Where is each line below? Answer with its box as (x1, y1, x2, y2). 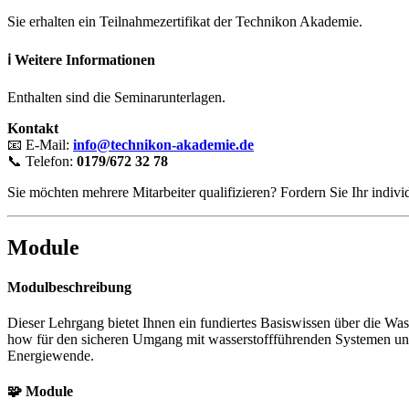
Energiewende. (7, 348, 94, 364)
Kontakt (7, 120, 58, 136)
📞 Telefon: (7, 152, 77, 169)
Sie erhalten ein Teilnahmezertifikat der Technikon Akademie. (7, 14, 362, 30)
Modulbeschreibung (7, 278, 131, 295)
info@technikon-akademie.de (73, 136, 254, 152)
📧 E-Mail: (7, 136, 73, 152)
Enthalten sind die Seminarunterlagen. (7, 89, 225, 105)
